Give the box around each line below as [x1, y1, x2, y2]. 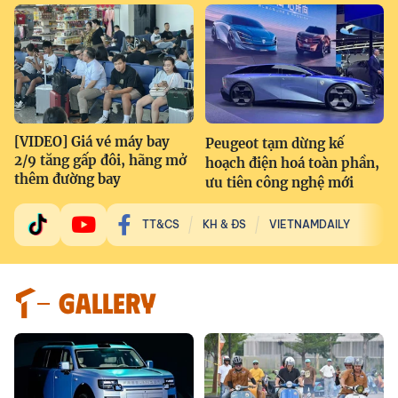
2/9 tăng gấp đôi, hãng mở [14, 151, 187, 169]
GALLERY [59, 283, 156, 319]
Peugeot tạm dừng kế [204, 134, 344, 152]
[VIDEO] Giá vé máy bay [14, 132, 170, 150]
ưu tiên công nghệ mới [204, 173, 354, 191]
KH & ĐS [203, 217, 246, 231]
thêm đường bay [14, 170, 121, 187]
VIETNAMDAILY [269, 217, 350, 231]
